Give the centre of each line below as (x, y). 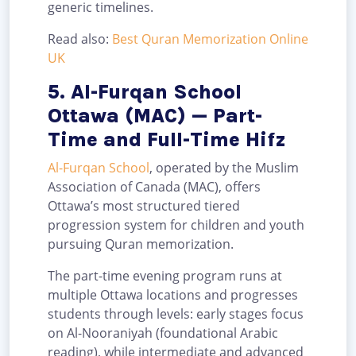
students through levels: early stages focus (176, 313)
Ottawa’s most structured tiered (144, 205)
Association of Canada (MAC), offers (154, 186)
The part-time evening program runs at (165, 275)
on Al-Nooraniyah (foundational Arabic (163, 333)
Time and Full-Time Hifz (167, 139)
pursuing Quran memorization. (142, 244)
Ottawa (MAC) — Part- (155, 115)
